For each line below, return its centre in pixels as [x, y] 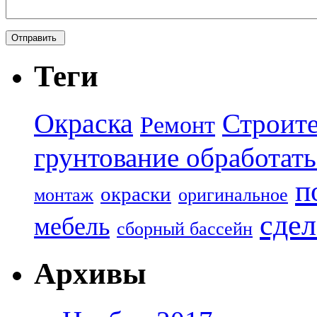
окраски [136, 194]
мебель [72, 227]
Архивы [90, 274]
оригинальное [233, 195]
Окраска [83, 124]
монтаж [64, 195]
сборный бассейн [185, 229]
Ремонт [178, 125]
